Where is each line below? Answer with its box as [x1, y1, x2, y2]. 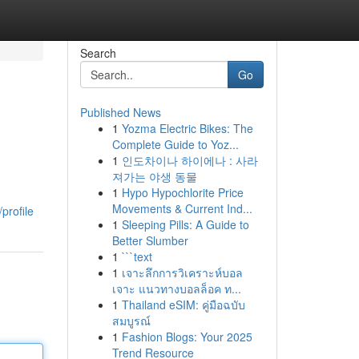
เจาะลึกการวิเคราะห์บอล [121, 264, 243, 280]
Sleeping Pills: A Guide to [121, 216, 249, 232]
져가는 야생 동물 [111, 168, 197, 184]
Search [79, 45, 116, 61]
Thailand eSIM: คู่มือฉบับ [121, 296, 245, 313]
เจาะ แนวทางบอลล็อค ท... [111, 280, 241, 296]
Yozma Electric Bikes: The [121, 120, 253, 136]
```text [121, 248, 152, 264]
